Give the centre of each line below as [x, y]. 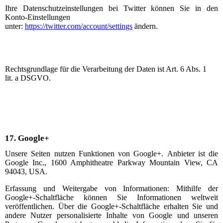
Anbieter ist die [192, 154]
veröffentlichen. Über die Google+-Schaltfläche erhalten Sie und [111, 207]
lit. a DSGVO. [28, 78]
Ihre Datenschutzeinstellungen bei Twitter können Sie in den [111, 8]
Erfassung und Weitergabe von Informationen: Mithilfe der [111, 189]
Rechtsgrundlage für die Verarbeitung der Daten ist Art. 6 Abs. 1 [106, 69]
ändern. [146, 26]
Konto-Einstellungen [38, 17]
